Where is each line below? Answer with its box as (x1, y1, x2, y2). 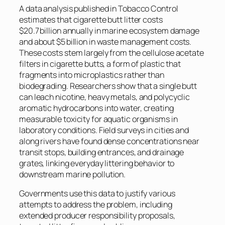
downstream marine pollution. (19, 168, 126, 180)
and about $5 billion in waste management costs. (19, 36, 192, 47)
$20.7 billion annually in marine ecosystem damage (19, 25, 200, 36)
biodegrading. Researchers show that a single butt (19, 80, 197, 91)
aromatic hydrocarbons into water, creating (19, 102, 174, 114)
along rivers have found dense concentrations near (19, 135, 200, 147)
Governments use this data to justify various (19, 187, 175, 199)
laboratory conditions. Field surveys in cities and (19, 124, 189, 136)
